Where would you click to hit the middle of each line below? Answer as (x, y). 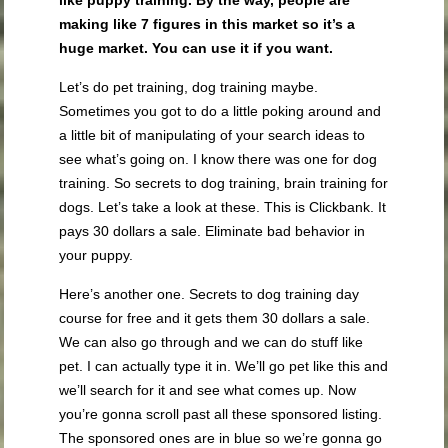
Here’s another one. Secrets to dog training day (209, 294)
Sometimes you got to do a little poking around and (220, 111)
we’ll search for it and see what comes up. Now (208, 390)
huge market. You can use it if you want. (196, 48)
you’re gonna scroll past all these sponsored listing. (221, 414)
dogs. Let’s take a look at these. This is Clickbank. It (223, 207)
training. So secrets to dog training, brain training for (224, 183)
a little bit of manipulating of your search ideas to (212, 135)
